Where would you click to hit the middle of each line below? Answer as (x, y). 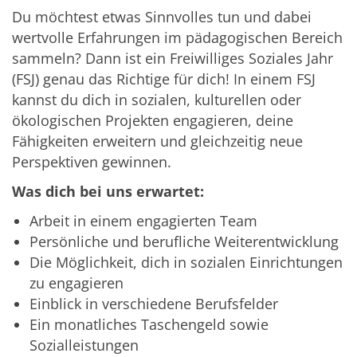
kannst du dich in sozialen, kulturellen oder (157, 99)
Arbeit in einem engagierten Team (143, 220)
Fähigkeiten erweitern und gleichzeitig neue (157, 141)
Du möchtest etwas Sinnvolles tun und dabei (162, 16)
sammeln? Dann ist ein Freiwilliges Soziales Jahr (173, 58)
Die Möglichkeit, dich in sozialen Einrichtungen (186, 262)
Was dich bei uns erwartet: (108, 191)
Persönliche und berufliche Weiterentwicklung (184, 241)
